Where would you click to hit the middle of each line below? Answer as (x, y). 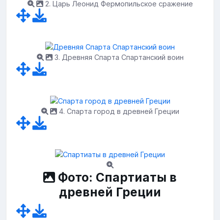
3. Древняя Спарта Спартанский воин (118, 57)
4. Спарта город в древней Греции (118, 111)
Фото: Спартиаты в (116, 178)
